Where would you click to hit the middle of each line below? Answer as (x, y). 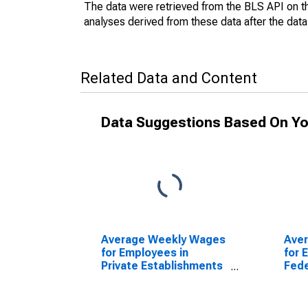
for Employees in (145, 253)
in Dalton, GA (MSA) (153, 279)
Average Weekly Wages (163, 240)
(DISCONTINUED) (147, 292)
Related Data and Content (169, 78)
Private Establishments (162, 266)
